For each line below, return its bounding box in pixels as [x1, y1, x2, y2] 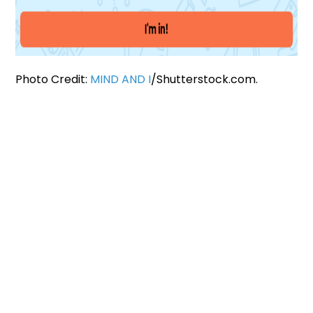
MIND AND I [90, 71, 152, 88]
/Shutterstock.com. [151, 71, 259, 88]
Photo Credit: [15, 71, 91, 88]
